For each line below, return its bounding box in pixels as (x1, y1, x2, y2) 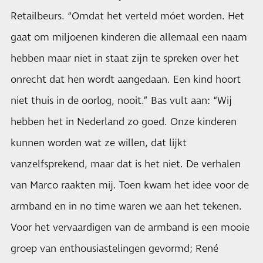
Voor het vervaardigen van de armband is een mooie (11, 221, 249, 235)
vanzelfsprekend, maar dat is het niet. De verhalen (11, 157, 241, 171)
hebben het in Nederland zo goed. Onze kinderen (11, 115, 237, 129)
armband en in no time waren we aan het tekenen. (11, 200, 242, 214)
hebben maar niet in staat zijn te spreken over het (11, 52, 239, 66)
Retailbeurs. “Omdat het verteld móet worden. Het (11, 9, 244, 23)
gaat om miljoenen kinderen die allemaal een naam (11, 31, 247, 45)
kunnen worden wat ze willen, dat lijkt (11, 136, 187, 150)
